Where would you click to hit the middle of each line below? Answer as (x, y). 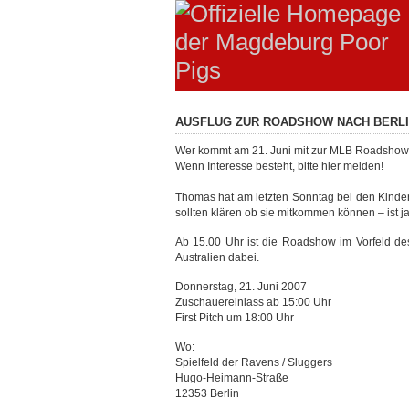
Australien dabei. (217, 257)
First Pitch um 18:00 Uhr (235, 318)
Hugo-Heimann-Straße (232, 378)
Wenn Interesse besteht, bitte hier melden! (279, 166)
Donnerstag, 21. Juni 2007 (241, 287)
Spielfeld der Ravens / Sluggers (254, 362)
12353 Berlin (207, 393)
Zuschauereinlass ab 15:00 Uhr (253, 302)
